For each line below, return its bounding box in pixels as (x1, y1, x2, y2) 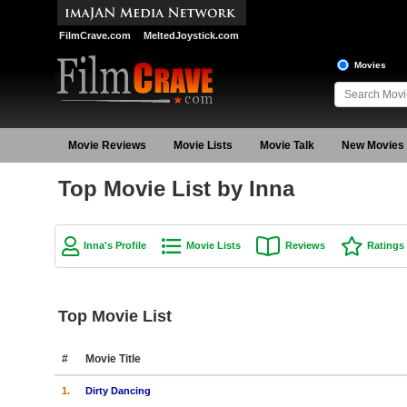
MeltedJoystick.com (143, 30, 239, 41)
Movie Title (84, 352, 141, 365)
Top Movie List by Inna (57, 176, 294, 201)
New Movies (341, 139, 404, 152)
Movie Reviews (67, 139, 146, 152)
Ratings (366, 240, 404, 251)
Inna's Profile (83, 240, 146, 251)
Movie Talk (259, 139, 314, 152)
